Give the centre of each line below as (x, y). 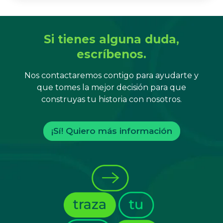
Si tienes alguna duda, (111, 40)
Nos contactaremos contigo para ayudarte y (111, 76)
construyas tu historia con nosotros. (111, 100)
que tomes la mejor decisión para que (111, 88)
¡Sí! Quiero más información (111, 131)
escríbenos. (111, 55)
